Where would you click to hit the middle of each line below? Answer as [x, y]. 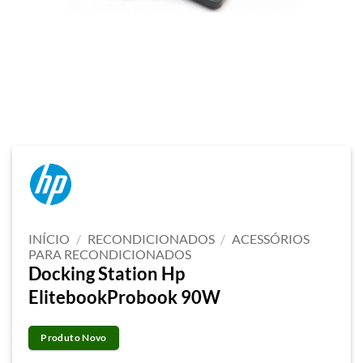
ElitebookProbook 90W [124, 297]
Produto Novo [74, 337]
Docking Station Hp [107, 273]
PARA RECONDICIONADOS [110, 254]
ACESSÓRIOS [271, 238]
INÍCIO [49, 238]
